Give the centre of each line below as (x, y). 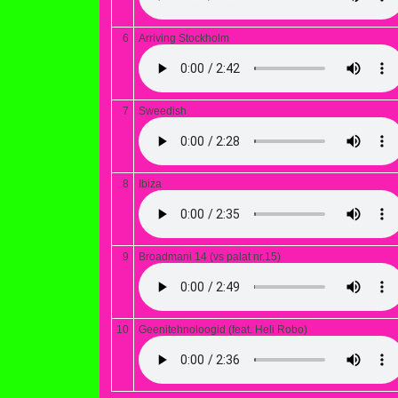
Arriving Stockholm (184, 38)
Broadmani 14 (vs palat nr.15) (210, 257)
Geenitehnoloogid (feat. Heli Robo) (223, 330)
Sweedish (163, 111)
